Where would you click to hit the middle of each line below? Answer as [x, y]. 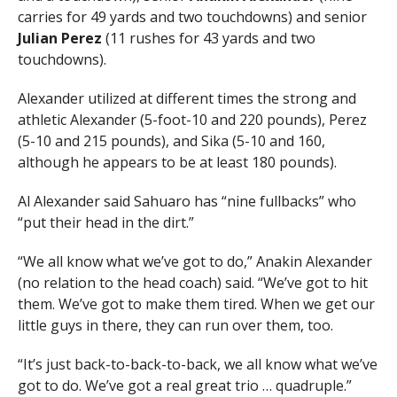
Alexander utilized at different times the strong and [187, 99]
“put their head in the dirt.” [105, 223]
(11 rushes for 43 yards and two [208, 39]
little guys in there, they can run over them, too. [175, 326]
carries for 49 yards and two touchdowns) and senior [192, 17]
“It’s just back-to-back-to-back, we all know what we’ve [197, 365]
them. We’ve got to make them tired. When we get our [196, 304]
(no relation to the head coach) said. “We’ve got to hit [192, 283]
